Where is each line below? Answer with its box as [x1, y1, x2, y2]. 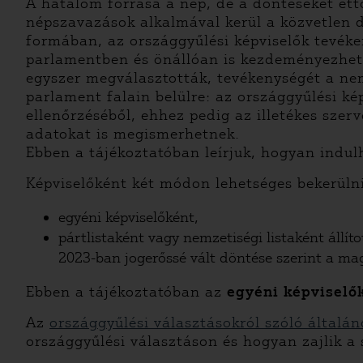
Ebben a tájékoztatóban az [26, 283, 227, 301]
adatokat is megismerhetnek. [26, 125, 240, 143]
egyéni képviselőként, [58, 208, 199, 226]
